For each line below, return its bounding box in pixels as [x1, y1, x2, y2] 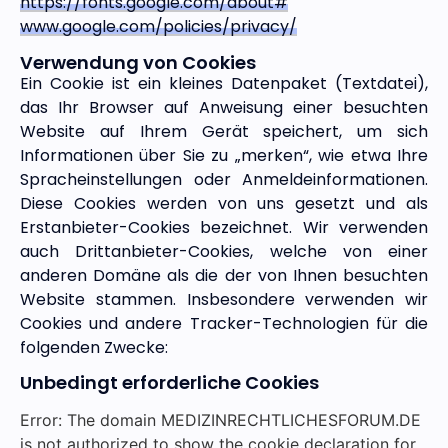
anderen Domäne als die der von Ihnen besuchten [20, 263, 428, 287]
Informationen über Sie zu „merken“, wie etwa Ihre [20, 143, 428, 167]
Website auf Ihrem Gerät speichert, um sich [20, 119, 428, 143]
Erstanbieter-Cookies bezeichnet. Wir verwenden [20, 215, 428, 239]
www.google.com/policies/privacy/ [20, 15, 297, 39]
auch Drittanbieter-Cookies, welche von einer [20, 239, 428, 263]
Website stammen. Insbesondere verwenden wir [20, 287, 428, 311]
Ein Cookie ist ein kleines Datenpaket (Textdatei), [20, 71, 428, 95]
